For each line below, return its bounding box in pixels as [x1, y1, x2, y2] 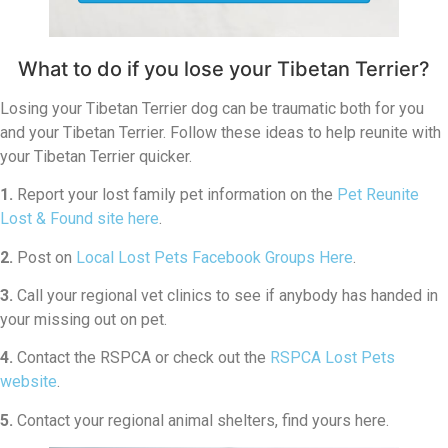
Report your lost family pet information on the [13, 185, 337, 205]
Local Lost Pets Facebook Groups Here [76, 247, 353, 267]
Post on [13, 247, 76, 267]
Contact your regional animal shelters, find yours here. [13, 410, 389, 430]
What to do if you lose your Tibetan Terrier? [18, 56, 430, 81]
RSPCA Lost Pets [270, 348, 395, 368]
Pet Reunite [337, 185, 419, 205]
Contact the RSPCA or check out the [13, 348, 270, 368]
